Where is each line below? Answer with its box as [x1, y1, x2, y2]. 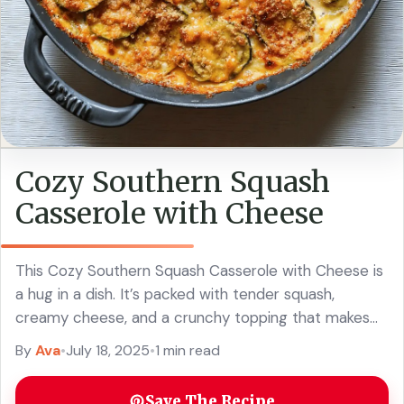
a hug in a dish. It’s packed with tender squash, [15, 283, 335, 304]
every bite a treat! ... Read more [15, 330, 234, 351]
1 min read [155, 340, 220, 360]
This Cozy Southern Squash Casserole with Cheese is [15, 260, 383, 280]
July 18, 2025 [66, 340, 150, 360]
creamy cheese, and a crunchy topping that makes [15, 307, 370, 327]
